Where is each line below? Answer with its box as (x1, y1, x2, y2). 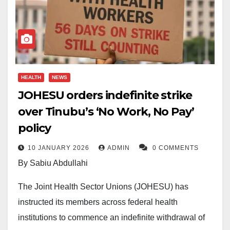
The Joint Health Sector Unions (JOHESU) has (18, 182, 188, 191)
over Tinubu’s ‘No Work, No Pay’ (18, 105, 194, 119)
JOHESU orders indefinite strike (18, 88, 192, 103)
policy (18, 121, 51, 136)
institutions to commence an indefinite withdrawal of (18, 213, 205, 222)
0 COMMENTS (152, 144, 199, 152)
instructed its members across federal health (18, 198, 178, 207)
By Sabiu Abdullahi (18, 159, 88, 168)
